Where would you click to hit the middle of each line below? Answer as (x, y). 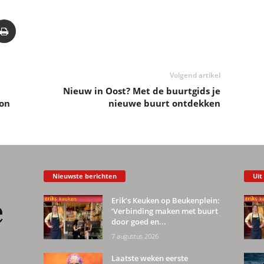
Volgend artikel (195, 75)
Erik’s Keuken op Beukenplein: (165, 200)
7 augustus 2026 (135, 236)
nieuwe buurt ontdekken (164, 103)
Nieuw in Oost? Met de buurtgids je (141, 91)
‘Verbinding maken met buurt (164, 211)
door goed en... (138, 221)
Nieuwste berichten (84, 176)
